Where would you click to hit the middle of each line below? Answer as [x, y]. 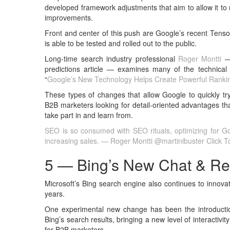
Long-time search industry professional [112, 59]
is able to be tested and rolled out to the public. [121, 43]
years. [55, 194]
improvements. [69, 17]
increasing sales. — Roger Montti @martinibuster [126, 141]
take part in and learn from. [89, 115]
